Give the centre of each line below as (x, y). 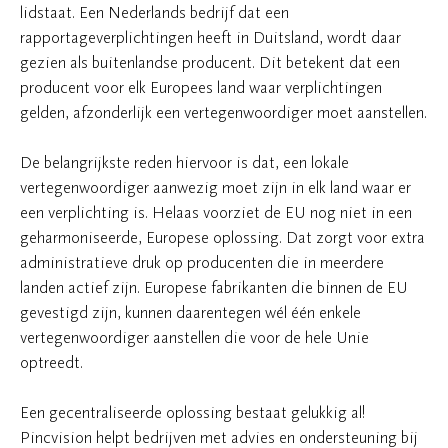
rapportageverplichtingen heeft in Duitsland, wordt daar (210, 37)
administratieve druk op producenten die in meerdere (202, 262)
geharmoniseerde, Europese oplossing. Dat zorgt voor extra (222, 237)
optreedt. (51, 362)
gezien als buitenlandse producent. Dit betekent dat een (210, 62)
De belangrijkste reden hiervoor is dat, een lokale (184, 162)
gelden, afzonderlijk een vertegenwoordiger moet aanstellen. (223, 112)
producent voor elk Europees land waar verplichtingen (201, 87)
